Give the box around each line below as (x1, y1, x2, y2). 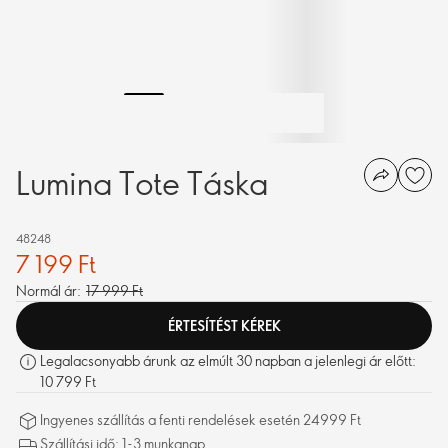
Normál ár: (16, 281, 81, 300)
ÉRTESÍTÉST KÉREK (167, 315, 281, 335)
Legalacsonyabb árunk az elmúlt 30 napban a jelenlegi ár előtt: (40, 351, 416, 370)
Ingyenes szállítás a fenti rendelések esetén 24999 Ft (40, 410, 361, 429)
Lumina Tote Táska (16, 161, 268, 203)
